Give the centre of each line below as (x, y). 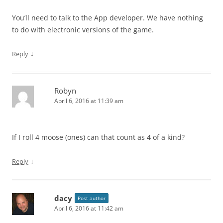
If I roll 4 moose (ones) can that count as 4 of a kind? (98, 137)
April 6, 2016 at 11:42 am (89, 208)
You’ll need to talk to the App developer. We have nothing (108, 17)
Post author (92, 198)
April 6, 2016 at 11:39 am (89, 101)
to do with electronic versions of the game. (83, 29)
